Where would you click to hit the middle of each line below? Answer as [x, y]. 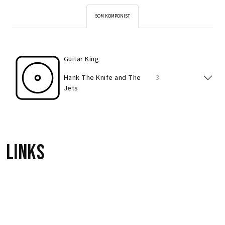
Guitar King [82, 59]
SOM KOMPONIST [113, 16]
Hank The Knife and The [102, 78]
